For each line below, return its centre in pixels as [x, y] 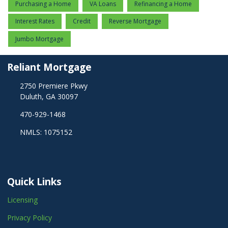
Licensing [22, 200]
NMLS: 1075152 [46, 132]
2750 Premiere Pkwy [53, 85]
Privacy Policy [30, 218]
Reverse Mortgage [135, 21]
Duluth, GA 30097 [49, 96]
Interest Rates [35, 21]
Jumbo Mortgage [39, 39]
